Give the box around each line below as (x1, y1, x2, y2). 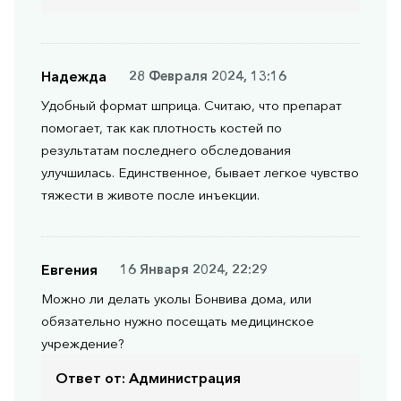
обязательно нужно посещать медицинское (41, 311, 314, 329)
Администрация (129, 368, 241, 387)
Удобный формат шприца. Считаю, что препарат (41, 96, 342, 114)
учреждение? (41, 334, 124, 352)
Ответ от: (55, 368, 125, 387)
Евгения (41, 260, 98, 278)
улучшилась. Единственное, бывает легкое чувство (41, 163, 359, 181)
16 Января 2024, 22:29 (120, 260, 268, 278)
